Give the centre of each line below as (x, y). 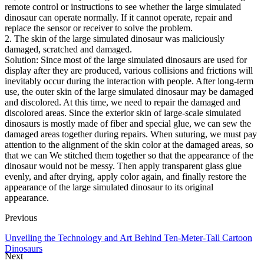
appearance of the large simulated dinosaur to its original (109, 187)
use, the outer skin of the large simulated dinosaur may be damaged (129, 91)
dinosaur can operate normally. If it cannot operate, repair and (118, 17)
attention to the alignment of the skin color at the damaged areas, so (129, 144)
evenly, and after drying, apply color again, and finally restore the (126, 176)
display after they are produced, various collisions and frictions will (129, 70)
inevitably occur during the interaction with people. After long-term (129, 81)
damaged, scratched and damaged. (68, 49)
